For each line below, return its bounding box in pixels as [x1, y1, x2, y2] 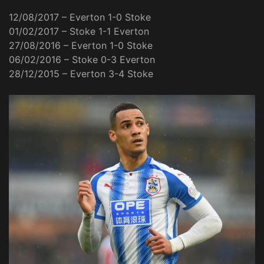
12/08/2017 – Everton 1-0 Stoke [9, 11, 151, 23]
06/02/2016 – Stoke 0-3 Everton [9, 53, 155, 65]
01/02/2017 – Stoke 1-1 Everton [9, 25, 149, 37]
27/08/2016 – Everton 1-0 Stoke [9, 39, 153, 51]
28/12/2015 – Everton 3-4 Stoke [9, 67, 153, 80]
